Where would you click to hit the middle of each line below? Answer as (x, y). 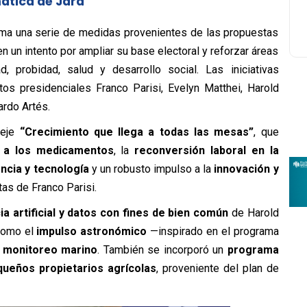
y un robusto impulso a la (151, 169)
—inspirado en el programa (213, 231)
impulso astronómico (92, 231)
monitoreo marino (50, 249)
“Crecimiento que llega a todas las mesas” (137, 132)
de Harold (254, 212)
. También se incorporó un (162, 249)
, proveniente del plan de (217, 268)
